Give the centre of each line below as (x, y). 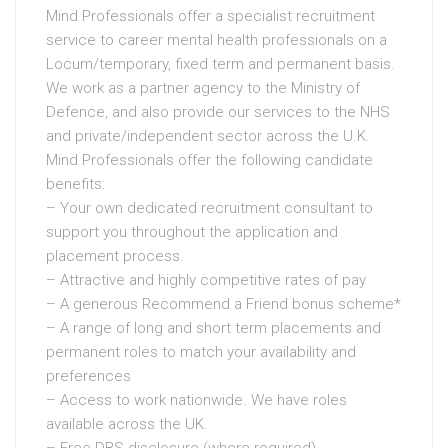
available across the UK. (127, 423)
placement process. (115, 255)
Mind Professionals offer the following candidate (209, 159)
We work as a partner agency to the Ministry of (203, 87)
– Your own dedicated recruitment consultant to (209, 207)
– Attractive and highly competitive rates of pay (206, 279)
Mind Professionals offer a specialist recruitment (210, 15)
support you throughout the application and (192, 231)
